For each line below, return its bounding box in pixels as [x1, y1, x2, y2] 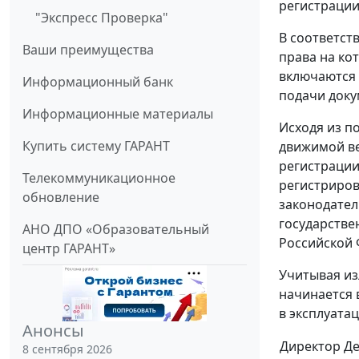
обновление [22, 188, 99, 207]
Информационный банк [22, 73, 173, 91]
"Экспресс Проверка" [35, 9, 168, 27]
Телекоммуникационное [22, 169, 175, 188]
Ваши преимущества [22, 41, 154, 59]
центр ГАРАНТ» [22, 240, 115, 258]
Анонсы [22, 320, 84, 342]
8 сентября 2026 [22, 341, 112, 357]
